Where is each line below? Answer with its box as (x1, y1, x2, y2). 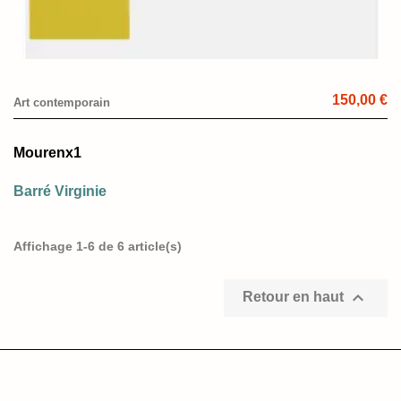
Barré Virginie (13, 183, 107, 199)
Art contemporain (13, 95, 110, 109)
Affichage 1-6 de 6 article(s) (13, 238, 182, 253)
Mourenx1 (13, 144, 81, 160)
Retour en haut (243, 289, 347, 305)
